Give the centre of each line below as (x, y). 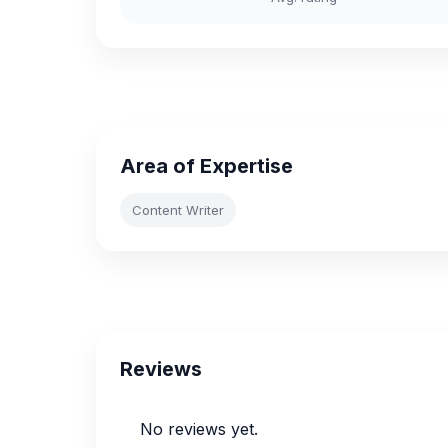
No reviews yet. (199, 429)
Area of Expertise (206, 166)
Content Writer (178, 210)
